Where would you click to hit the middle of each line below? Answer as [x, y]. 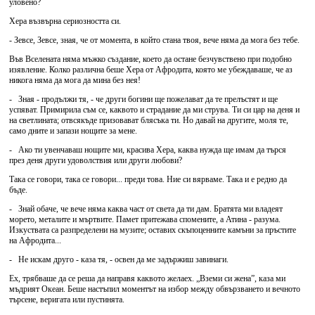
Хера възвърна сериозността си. [65, 21]
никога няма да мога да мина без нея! [75, 80]
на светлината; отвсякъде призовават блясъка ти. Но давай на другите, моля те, [149, 120]
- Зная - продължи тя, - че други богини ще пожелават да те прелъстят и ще [143, 99]
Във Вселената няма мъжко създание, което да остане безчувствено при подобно [150, 59]
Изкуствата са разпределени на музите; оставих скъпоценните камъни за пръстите [153, 230]
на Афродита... [35, 240]
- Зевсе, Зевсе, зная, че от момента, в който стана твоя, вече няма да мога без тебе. [154, 40]
